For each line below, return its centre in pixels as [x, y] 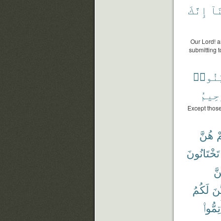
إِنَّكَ [198, 10]
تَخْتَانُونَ [203, 153]
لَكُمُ [201, 189]
